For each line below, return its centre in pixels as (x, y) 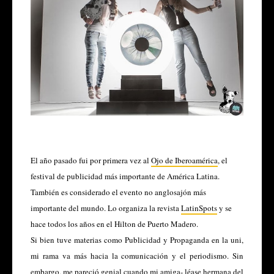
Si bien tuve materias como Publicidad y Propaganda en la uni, (137, 240)
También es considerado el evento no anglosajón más (118, 192)
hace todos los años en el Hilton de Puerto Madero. (116, 224)
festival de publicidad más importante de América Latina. (125, 176)
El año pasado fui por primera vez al (91, 161)
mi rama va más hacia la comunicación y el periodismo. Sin (137, 256)
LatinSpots (199, 208)
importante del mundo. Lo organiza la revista (106, 208)
